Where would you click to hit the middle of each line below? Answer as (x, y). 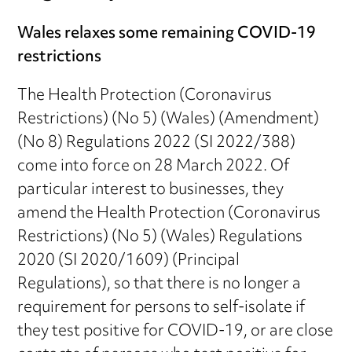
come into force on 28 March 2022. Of (154, 167)
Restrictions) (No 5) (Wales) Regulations (160, 237)
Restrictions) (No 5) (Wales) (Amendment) (169, 119)
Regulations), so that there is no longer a (159, 284)
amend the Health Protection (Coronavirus (169, 214)
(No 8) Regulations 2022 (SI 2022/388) (157, 143)
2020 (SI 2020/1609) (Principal (129, 261)
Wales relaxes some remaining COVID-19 (167, 34)
